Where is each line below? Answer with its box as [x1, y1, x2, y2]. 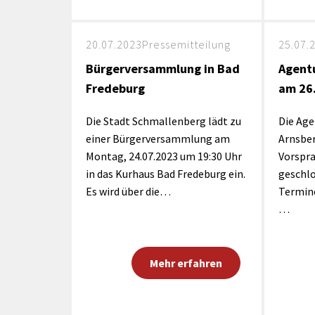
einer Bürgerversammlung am [86, 131, 230, 146]
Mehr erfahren [149, 256, 222, 270]
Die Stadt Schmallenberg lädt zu [86, 114, 241, 128]
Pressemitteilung [142, 37, 231, 51]
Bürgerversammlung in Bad [86, 60, 240, 77]
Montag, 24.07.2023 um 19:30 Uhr [86, 149, 242, 163]
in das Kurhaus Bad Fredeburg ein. [86, 167, 245, 181]
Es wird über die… [86, 184, 171, 198]
